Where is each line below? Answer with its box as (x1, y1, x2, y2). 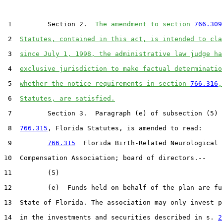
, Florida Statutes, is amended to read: (48, 124, 202, 132)
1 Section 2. (4, 20, 95, 28)
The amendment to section (95, 20, 194, 28)
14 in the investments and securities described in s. (4, 213, 218, 221)
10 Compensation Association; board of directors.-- (4, 154, 206, 162)
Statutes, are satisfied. (20, 94, 115, 102)
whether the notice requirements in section (20, 79, 190, 87)
